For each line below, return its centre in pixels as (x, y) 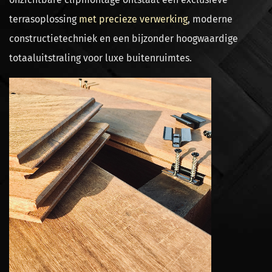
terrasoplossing (44, 19)
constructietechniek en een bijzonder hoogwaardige (124, 39)
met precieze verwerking (133, 19)
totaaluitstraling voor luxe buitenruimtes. (100, 58)
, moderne (210, 19)
